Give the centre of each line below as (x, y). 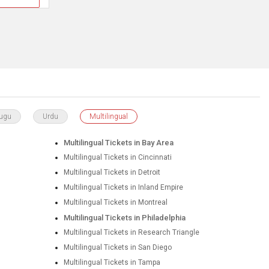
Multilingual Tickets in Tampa (112, 262)
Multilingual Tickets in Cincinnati (117, 157)
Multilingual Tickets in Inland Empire (123, 187)
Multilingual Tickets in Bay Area (118, 143)
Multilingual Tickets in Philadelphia (124, 218)
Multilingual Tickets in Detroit (112, 172)
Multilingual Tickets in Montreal (115, 202)
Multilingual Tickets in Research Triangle (131, 232)
